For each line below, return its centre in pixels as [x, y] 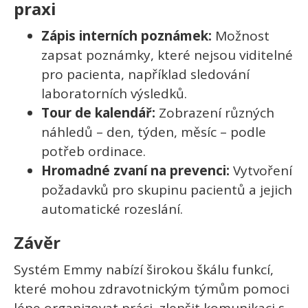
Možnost [241, 36]
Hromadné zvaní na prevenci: [135, 171]
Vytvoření [261, 171]
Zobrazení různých [215, 113]
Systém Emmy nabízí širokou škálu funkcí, [144, 270]
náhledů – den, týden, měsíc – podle [154, 132]
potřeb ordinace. [93, 152]
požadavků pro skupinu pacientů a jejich [167, 190]
